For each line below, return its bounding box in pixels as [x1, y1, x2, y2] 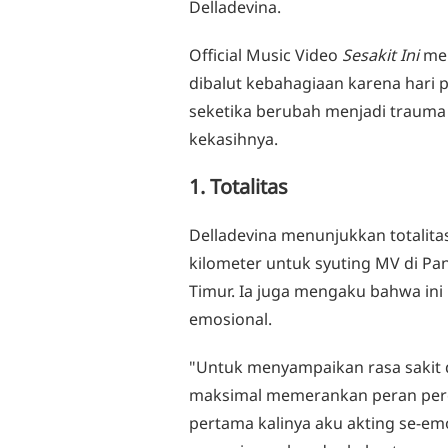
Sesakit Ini [342, 44, 419, 66]
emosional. [189, 308, 272, 330]
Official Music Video [189, 44, 342, 66]
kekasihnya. [189, 128, 278, 150]
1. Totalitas [189, 173, 288, 200]
